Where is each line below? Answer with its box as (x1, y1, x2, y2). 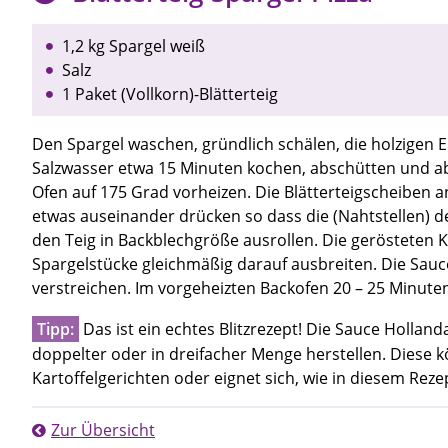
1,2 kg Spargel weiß (62, 35, 205, 58)
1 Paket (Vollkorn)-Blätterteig (62, 83, 278, 106)
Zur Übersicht (51, 419, 155, 442)
